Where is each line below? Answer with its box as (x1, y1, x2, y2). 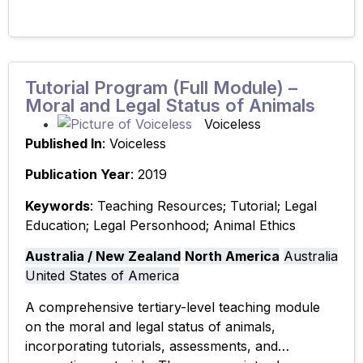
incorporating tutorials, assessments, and (25, 337, 278, 354)
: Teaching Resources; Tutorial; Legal (90, 197, 317, 214)
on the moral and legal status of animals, (25, 318, 275, 335)
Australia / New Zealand (25, 248, 181, 265)
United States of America (25, 267, 179, 284)
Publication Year (25, 166, 130, 183)
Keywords (25, 197, 90, 214)
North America (185, 248, 280, 265)
